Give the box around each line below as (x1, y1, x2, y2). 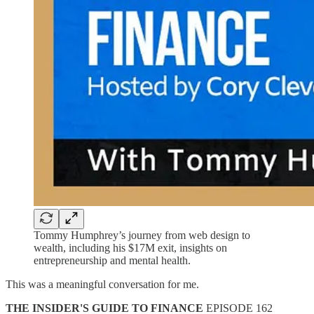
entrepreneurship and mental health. (34, 254, 191, 266)
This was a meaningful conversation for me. (6, 278, 199, 290)
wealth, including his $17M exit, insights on (34, 241, 227, 254)
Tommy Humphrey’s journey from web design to (34, 228, 250, 241)
